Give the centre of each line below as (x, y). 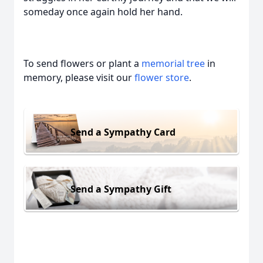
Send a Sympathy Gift (121, 189)
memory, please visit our (79, 77)
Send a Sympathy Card (123, 132)
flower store (162, 77)
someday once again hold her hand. (103, 12)
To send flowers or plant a (82, 63)
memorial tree (173, 63)
